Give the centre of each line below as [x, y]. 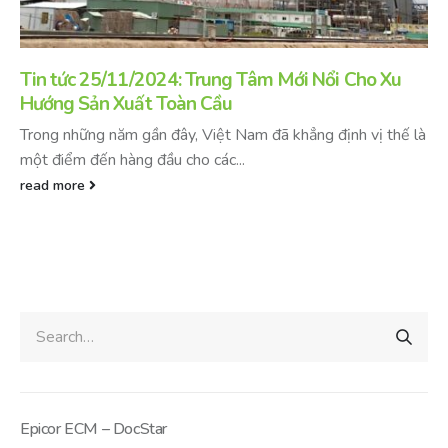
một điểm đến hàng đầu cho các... [132, 159]
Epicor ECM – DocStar [93, 428]
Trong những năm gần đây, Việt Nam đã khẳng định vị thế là [223, 134]
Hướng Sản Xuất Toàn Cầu [126, 103]
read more [54, 184]
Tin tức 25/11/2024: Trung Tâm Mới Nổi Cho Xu [210, 79]
